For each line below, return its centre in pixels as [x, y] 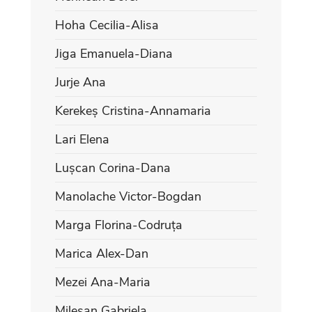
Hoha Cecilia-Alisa [107, 25]
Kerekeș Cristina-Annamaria [133, 110]
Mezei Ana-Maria [103, 282]
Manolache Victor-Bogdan [128, 196]
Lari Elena [82, 139]
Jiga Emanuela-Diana [114, 53]
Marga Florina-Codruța [119, 225]
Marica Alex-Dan [102, 253]
